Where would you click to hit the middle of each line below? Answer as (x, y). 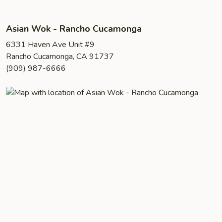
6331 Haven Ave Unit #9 (50, 45)
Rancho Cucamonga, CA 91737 (60, 56)
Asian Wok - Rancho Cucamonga (74, 29)
